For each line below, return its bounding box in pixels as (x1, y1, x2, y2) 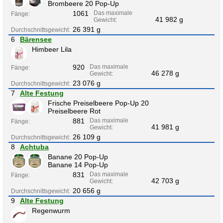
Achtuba (20, 142, 49, 151)
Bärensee (20, 35, 52, 43)
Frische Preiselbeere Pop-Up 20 (48, 99, 149, 107)
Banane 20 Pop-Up (48, 152, 108, 161)
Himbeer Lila (32, 45, 72, 53)
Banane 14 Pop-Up (48, 160, 108, 169)
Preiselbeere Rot (48, 107, 101, 115)
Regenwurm (32, 206, 70, 215)
